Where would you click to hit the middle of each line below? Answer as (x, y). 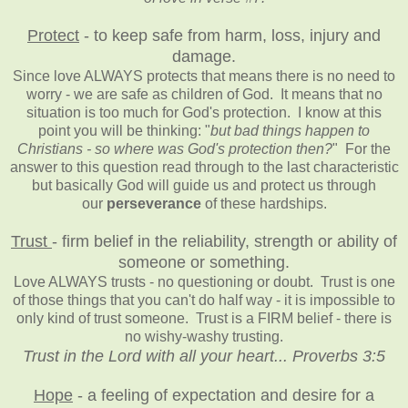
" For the (362, 148)
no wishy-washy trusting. (204, 336)
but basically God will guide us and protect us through (204, 185)
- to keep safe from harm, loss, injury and (230, 35)
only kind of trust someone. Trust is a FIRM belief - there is (204, 318)
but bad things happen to (290, 130)
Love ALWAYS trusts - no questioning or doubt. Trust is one (204, 281)
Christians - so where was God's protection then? (175, 148)
